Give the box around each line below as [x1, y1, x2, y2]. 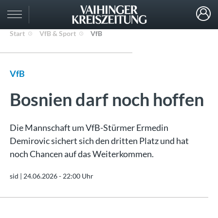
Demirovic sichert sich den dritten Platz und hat [10, 135, 189, 146]
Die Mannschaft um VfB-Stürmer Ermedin [10, 122, 168, 133]
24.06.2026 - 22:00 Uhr [23, 172, 93, 180]
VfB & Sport [39, 29, 76, 37]
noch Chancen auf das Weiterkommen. [10, 148, 154, 159]
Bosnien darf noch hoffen [10, 89, 204, 110]
